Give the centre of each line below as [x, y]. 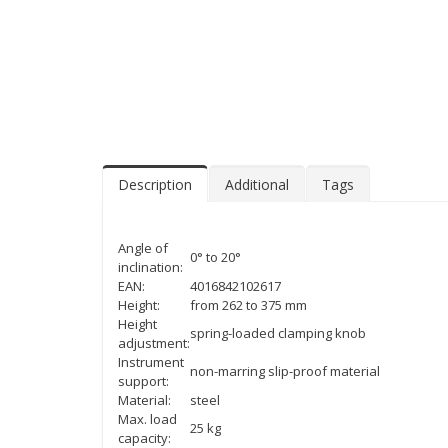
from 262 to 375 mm [250, 305]
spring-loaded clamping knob [279, 333]
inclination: [150, 267]
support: [143, 381]
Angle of [143, 248]
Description [155, 185]
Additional [257, 185]
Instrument [151, 362]
